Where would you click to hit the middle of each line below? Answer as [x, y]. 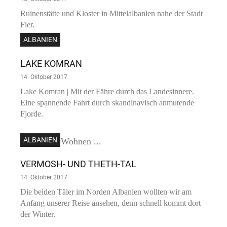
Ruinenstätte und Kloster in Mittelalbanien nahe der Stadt [111, 14]
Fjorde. [32, 114]
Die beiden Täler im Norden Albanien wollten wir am [106, 192]
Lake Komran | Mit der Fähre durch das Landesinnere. [107, 92]
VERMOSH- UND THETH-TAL [78, 164]
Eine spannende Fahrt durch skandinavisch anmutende [107, 103]
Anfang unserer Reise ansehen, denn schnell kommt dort [110, 203]
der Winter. [38, 214]
